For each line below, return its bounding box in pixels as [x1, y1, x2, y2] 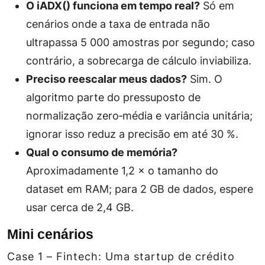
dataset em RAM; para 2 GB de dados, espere [26, 183, 253, 195]
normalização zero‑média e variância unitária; [26, 109, 253, 122]
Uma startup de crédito [102, 250, 235, 263]
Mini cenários [7, 227, 93, 242]
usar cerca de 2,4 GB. [26, 201, 134, 214]
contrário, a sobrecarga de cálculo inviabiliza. [26, 54, 251, 67]
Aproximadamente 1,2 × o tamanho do [26, 164, 218, 177]
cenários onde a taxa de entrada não [26, 18, 210, 30]
